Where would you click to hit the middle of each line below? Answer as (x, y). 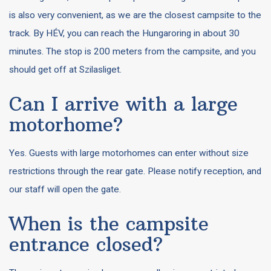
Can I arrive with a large (123, 104)
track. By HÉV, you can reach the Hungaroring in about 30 (124, 33)
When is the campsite (109, 224)
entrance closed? (86, 244)
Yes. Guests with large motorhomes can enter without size (129, 153)
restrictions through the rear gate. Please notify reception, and (135, 171)
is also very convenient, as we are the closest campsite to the (135, 15)
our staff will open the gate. (65, 189)
